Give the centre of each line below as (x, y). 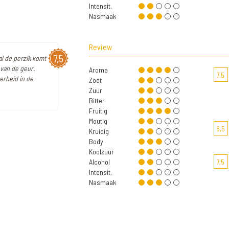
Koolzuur (101, 152)
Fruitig (98, 111)
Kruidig (99, 131)
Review (100, 47)
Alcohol (99, 162)
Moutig (98, 121)
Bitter (97, 101)
